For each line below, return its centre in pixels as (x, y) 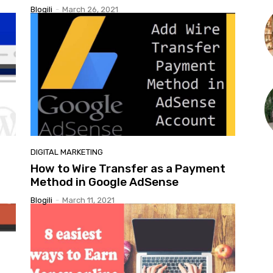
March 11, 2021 (88, 200)
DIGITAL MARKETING (67, 152)
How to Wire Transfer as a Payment (128, 168)
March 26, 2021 (90, 10)
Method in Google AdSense (105, 182)
